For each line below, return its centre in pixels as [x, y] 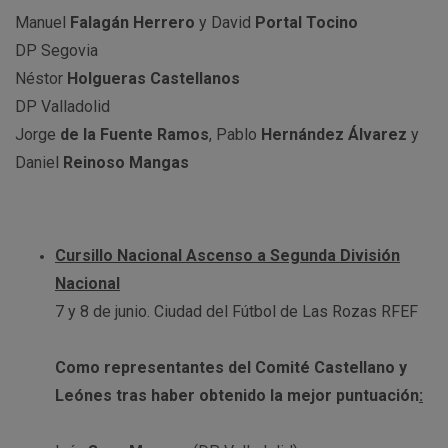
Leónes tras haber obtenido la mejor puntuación [237, 395]
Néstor [41, 78]
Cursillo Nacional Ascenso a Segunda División [227, 255]
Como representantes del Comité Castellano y [231, 367]
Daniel [37, 162]
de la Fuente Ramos [134, 134]
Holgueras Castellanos [153, 78]
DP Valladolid [62, 106]
